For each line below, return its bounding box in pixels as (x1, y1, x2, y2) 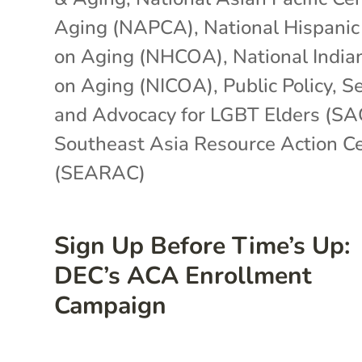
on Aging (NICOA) (54, 72, 214, 99)
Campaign (54, 288, 167, 322)
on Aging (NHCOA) (54, 43, 224, 69)
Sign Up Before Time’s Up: (54, 229, 351, 263)
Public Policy (223, 72, 333, 99)
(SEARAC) (54, 159, 146, 186)
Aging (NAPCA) (54, 14, 195, 40)
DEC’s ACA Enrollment (54, 259, 313, 293)
